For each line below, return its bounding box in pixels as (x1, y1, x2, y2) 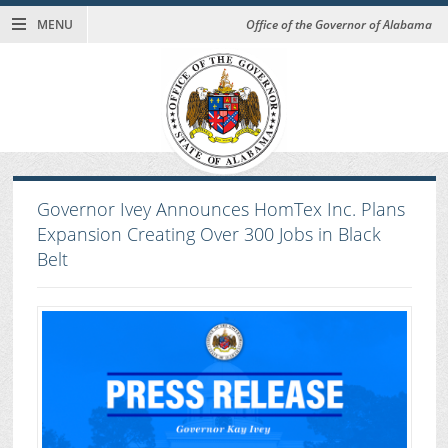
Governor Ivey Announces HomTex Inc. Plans (36, 197, 405, 222)
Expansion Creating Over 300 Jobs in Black (36, 222, 381, 247)
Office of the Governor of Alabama (246, 16, 432, 34)
